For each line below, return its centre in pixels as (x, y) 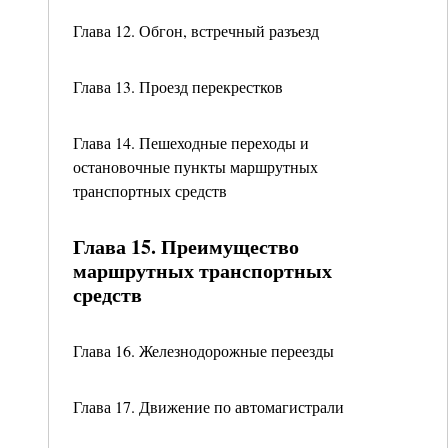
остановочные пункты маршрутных (195, 166)
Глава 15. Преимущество (186, 246)
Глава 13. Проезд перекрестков (178, 86)
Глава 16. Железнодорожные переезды (203, 350)
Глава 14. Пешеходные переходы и (191, 142)
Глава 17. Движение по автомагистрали (208, 406)
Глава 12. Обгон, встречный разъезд (196, 30)
